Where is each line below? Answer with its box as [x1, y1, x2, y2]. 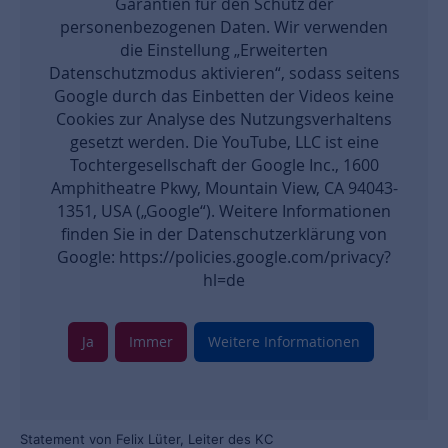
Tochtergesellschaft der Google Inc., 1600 [69, 154, 379, 176]
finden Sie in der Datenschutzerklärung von [61, 223, 387, 245]
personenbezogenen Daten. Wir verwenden [60, 16, 388, 38]
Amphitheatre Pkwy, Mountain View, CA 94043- [50, 177, 398, 199]
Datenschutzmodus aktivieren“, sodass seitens [48, 62, 400, 84]
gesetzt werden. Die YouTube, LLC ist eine [69, 131, 379, 153]
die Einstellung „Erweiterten [120, 39, 328, 61]
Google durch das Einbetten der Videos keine [54, 85, 394, 107]
